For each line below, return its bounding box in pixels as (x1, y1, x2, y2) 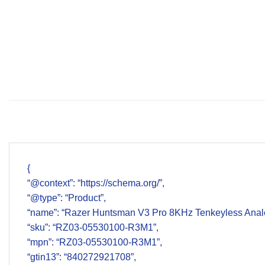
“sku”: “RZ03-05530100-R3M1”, (27, 222, 159, 233)
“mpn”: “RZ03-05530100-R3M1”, (27, 237, 162, 248)
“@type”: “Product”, (27, 193, 106, 203)
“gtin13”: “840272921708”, (27, 252, 136, 263)
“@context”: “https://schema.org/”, (27, 178, 164, 189)
